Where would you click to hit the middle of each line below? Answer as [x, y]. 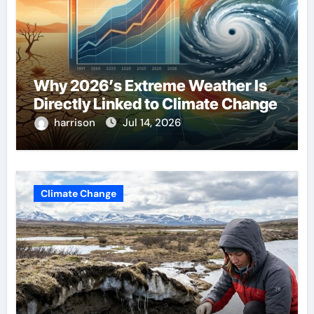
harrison [76, 122]
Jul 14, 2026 [151, 122]
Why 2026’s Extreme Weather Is [150, 85]
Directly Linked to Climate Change [155, 103]
